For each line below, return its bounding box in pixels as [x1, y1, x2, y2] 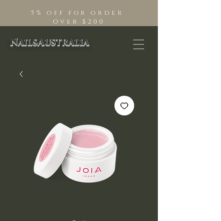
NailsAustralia [10, 36, 89, 48]
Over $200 [53, 17, 105, 26]
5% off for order [31, 8, 127, 17]
